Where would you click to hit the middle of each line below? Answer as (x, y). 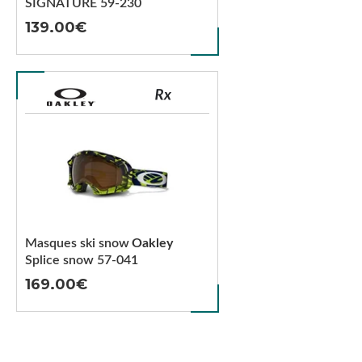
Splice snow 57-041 (82, 260)
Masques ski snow (77, 243)
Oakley (152, 243)
